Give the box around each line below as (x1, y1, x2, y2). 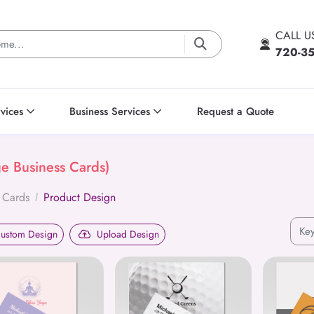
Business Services (69, 103, 151, 119)
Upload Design (97, 227, 159, 242)
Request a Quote (196, 103, 274, 119)
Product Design (43, 189, 116, 205)
